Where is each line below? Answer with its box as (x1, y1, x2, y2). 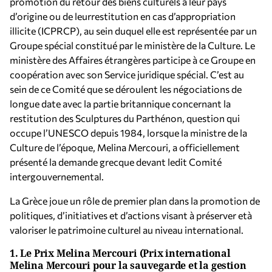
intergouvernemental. (10, 171, 104, 182)
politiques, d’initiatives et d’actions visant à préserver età (10, 209, 252, 221)
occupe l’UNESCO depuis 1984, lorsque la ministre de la (10, 127, 247, 138)
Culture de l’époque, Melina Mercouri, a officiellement (10, 141, 240, 153)
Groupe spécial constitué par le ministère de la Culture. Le (10, 39, 255, 51)
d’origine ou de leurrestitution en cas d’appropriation (10, 10, 236, 22)
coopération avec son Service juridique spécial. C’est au (10, 69, 244, 80)
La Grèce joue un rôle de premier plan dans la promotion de (10, 195, 260, 206)
